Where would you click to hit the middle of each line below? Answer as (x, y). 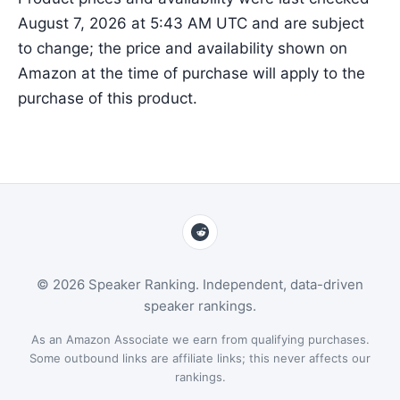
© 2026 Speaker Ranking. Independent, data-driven (200, 285)
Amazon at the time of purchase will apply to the (192, 73)
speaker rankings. (200, 306)
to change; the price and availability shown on (183, 48)
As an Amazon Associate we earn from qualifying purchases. (200, 340)
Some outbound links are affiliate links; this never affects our (200, 358)
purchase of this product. (108, 98)
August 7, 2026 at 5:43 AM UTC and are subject (191, 23)
